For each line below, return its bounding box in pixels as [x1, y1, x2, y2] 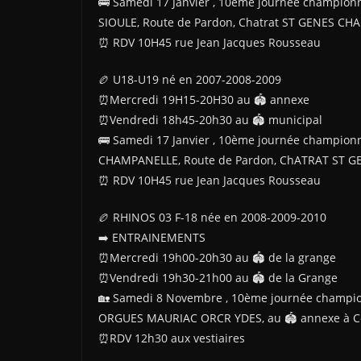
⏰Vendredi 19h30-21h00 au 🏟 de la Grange [98, 270, 338, 285]
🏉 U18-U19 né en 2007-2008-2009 [98, 72, 281, 87]
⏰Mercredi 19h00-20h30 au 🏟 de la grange [98, 250, 336, 265]
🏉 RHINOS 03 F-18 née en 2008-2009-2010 [98, 210, 326, 225]
